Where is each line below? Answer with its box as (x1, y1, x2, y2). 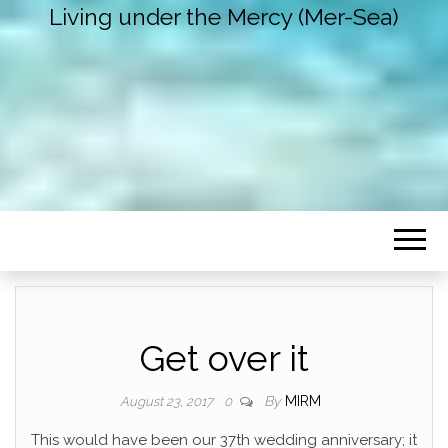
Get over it (139, 337, 309, 380)
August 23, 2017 (119, 394, 216, 410)
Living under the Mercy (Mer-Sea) (49, 3, 399, 31)
